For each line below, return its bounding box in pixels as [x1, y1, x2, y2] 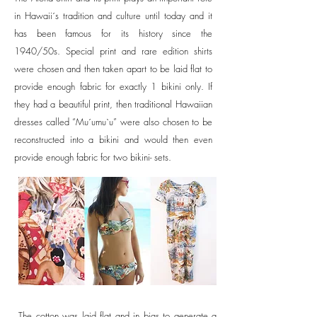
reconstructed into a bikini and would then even [14, 133, 212, 146]
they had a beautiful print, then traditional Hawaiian [14, 98, 212, 111]
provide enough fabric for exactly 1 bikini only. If [14, 80, 212, 93]
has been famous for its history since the [14, 27, 212, 40]
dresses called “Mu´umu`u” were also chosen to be [14, 115, 212, 129]
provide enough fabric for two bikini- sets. [14, 151, 171, 164]
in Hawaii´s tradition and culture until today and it [14, 9, 212, 23]
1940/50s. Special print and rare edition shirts [14, 45, 212, 58]
